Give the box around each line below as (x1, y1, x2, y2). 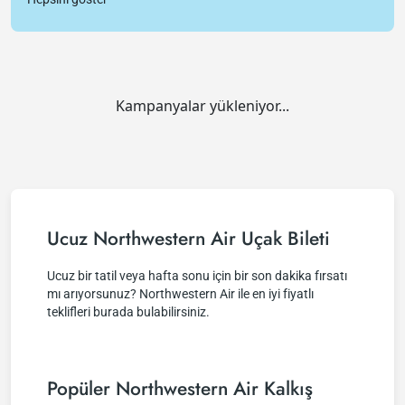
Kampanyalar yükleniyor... (116, 96, 289, 116)
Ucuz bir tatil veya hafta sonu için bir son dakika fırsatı (47, 268, 347, 283)
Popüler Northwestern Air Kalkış (47, 375, 313, 402)
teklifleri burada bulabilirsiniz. (47, 305, 210, 319)
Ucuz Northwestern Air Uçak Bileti (47, 225, 330, 252)
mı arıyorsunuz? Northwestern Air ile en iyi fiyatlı (47, 287, 314, 301)
